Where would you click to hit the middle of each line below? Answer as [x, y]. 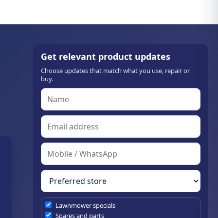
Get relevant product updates [106, 57]
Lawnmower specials [85, 206]
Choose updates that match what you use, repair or [115, 71]
